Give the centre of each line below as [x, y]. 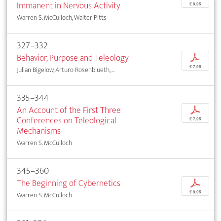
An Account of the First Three [69, 110]
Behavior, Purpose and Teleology [73, 58]
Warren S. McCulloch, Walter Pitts [62, 17]
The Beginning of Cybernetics [69, 183]
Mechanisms [39, 131]
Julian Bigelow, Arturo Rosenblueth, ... [66, 70]
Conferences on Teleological [67, 120]
